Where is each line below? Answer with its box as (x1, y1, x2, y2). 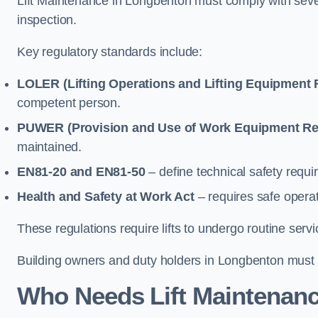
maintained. (17, 140, 82, 154)
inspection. (17, 13, 77, 27)
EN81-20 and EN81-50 (17, 165, 146, 179)
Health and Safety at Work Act (17, 190, 194, 204)
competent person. (17, 96, 121, 110)
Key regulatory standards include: (17, 45, 203, 59)
